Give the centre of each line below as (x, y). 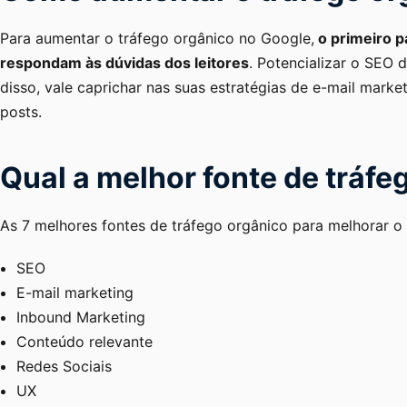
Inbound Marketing (81, 317)
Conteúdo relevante (84, 341)
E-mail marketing (75, 292)
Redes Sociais (64, 366)
